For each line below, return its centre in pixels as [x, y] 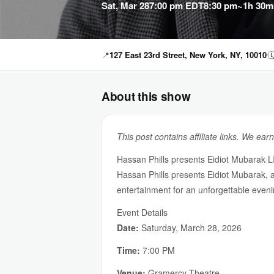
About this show [146, 96]
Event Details [142, 212]
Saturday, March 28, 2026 [190, 228]
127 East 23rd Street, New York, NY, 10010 [188, 55]
